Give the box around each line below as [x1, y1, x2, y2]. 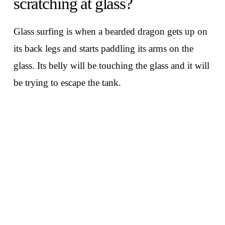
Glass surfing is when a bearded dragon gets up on [13, 26, 207, 37]
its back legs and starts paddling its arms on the [13, 43, 193, 54]
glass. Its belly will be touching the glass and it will [13, 60, 209, 71]
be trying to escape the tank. [13, 77, 121, 88]
